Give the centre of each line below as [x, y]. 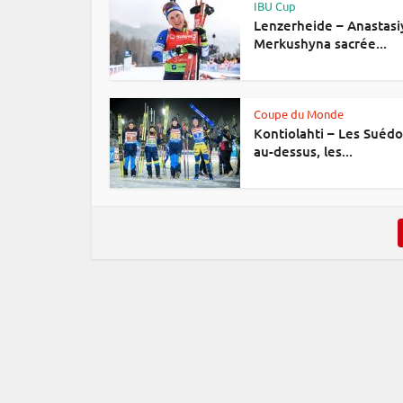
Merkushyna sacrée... [320, 43]
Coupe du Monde [299, 114]
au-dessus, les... [303, 151]
